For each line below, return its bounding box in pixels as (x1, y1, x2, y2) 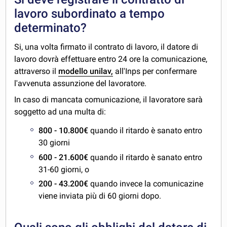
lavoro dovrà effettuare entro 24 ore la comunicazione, (14, 54, 208, 64)
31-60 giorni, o (39, 164, 90, 174)
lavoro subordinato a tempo (14, 7, 165, 21)
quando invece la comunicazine (90, 179, 204, 189)
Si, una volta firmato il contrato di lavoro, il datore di (14, 42, 199, 52)
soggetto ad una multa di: (14, 107, 106, 117)
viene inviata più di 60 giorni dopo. (39, 191, 162, 201)
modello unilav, (58, 66, 113, 77)
